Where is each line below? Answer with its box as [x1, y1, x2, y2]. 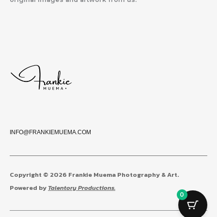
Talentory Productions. [48, 183, 115, 192]
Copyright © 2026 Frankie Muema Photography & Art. [10, 170, 179, 179]
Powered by [10, 183, 48, 192]
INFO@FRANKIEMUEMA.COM [10, 128, 91, 136]
